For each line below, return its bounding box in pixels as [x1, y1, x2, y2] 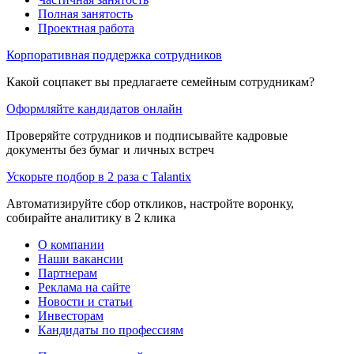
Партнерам [38, 265, 97, 280]
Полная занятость [38, 6, 133, 21]
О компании [38, 237, 104, 251]
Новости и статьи [38, 294, 133, 308]
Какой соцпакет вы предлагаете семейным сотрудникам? [6, 74, 314, 88]
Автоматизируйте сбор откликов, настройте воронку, [6, 196, 294, 210]
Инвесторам [38, 308, 104, 322]
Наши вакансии [38, 251, 123, 265]
